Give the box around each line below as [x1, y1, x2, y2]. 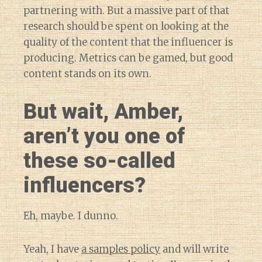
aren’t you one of [23, 124, 185, 149]
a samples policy [81, 243, 160, 256]
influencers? [23, 173, 146, 198]
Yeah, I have [23, 243, 81, 256]
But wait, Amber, [23, 99, 183, 125]
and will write [160, 243, 229, 256]
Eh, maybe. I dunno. [23, 209, 118, 223]
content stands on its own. [23, 67, 151, 81]
